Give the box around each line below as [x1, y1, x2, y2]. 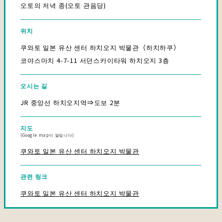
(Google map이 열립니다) [20, 132, 74, 138]
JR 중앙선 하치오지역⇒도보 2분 [20, 97, 120, 107]
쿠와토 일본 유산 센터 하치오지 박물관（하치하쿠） [20, 42, 180, 52]
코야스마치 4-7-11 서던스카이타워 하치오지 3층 [20, 55, 169, 65]
